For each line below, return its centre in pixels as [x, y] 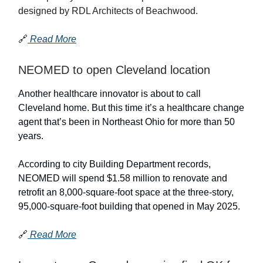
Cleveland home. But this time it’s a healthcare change [131, 107]
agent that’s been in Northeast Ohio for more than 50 [127, 122]
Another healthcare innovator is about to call [109, 93]
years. [31, 136]
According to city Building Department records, [114, 164]
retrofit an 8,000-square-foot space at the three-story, [126, 192]
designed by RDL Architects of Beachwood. [108, 11]
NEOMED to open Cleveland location [114, 70]
